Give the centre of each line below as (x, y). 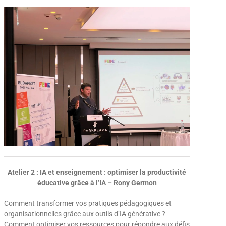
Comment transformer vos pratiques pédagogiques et (88, 203)
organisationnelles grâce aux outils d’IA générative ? (84, 214)
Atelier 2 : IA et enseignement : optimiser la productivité (97, 172)
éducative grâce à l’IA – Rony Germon (97, 182)
